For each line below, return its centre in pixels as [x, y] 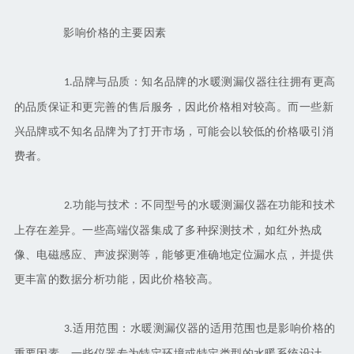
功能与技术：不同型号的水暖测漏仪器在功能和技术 [204, 205]
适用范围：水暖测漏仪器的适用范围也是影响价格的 [204, 329]
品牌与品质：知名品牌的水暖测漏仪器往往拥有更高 [204, 82]
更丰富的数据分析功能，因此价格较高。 [117, 280]
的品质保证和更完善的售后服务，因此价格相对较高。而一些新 [174, 107]
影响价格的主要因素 [104, 33]
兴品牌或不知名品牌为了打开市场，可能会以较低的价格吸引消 [174, 132]
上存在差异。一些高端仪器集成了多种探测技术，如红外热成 [168, 231]
